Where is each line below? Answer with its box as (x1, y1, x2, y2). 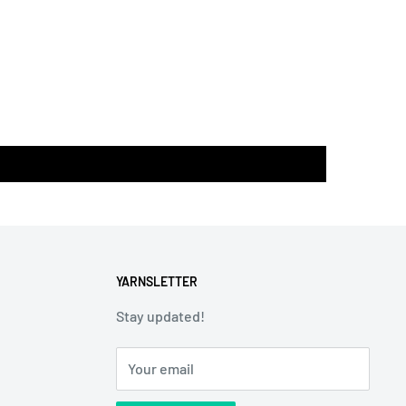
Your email (128, 359, 194, 377)
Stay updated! (116, 306, 205, 324)
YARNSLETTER (116, 274, 198, 289)
